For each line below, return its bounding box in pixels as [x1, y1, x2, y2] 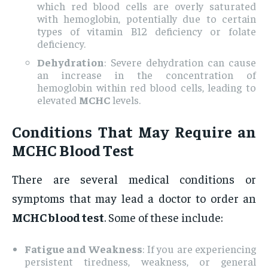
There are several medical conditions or [12, 171, 256, 187]
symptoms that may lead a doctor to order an [12, 190, 256, 206]
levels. [110, 93, 141, 107]
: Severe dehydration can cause [104, 55, 256, 69]
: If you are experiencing [142, 242, 257, 256]
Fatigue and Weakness [25, 242, 142, 256]
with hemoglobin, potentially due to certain [37, 11, 256, 26]
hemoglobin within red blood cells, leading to [37, 80, 256, 95]
